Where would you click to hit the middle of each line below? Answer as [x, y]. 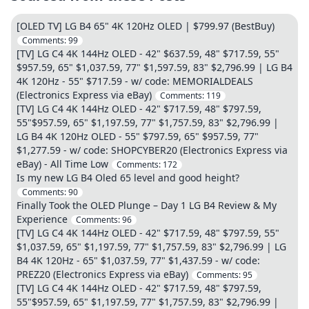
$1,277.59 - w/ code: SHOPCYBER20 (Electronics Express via [152, 150]
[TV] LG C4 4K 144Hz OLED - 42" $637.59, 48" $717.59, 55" [148, 53]
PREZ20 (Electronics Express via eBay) [102, 274]
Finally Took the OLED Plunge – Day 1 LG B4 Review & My [147, 205]
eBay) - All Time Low [62, 164]
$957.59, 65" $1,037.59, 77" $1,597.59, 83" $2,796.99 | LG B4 [154, 67]
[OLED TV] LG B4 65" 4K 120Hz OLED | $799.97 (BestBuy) [146, 26]
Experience [42, 219]
